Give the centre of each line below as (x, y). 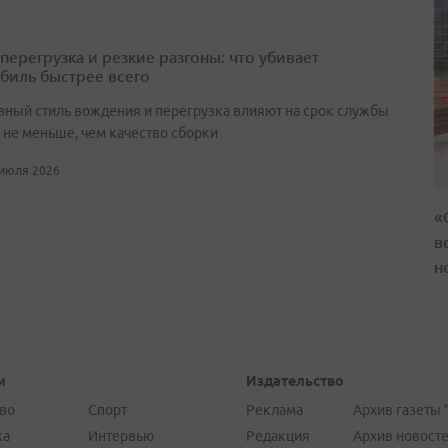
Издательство (294, 381)
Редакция (277, 436)
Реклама (274, 410)
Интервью (120, 436)
